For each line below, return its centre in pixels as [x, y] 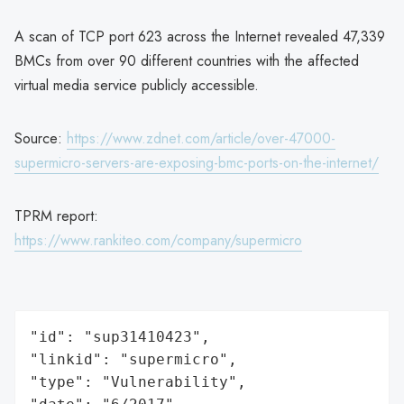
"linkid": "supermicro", [133, 359]
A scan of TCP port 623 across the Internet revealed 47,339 [200, 36]
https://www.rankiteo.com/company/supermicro [158, 240]
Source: [41, 138]
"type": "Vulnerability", [138, 381]
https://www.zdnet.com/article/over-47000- [201, 138]
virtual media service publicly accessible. [137, 85]
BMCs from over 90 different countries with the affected [187, 60]
